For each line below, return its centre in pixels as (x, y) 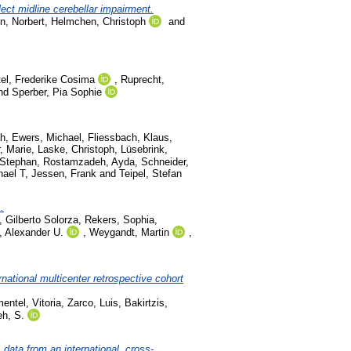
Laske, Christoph (76, 150)
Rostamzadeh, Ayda (89, 162)
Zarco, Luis (93, 302)
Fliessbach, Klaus (128, 138)
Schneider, (165, 162)
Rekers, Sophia (119, 220)
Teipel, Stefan (150, 174)
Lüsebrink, (144, 150)
